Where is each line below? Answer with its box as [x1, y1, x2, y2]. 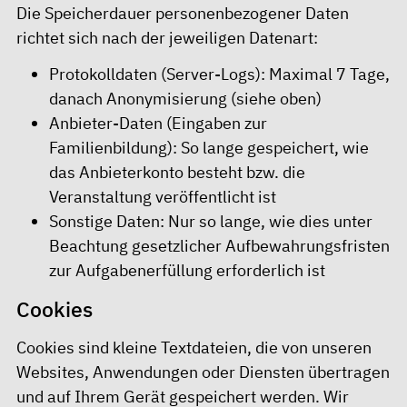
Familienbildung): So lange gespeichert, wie [49, 137, 369, 159]
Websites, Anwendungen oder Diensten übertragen [16, 362, 390, 383]
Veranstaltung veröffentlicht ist [49, 186, 276, 208]
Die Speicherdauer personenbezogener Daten [16, 2, 349, 24]
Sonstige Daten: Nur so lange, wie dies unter [49, 211, 372, 233]
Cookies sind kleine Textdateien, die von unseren [16, 337, 372, 359]
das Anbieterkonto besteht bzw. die [49, 162, 305, 184]
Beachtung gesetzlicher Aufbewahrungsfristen [49, 235, 390, 257]
